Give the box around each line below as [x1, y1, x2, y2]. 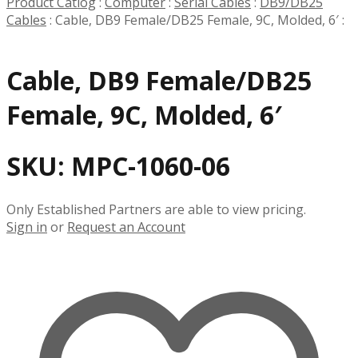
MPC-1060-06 [71, 149, 230, 184]
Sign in [6, 217, 47, 236]
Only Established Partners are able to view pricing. [6, 200, 306, 218]
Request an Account [67, 217, 185, 236]
